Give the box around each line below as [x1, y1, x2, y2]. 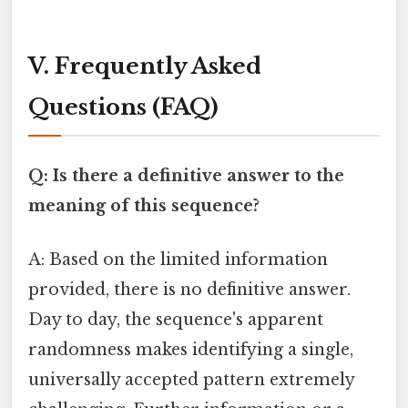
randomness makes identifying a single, [28, 339, 353, 360]
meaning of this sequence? [28, 195, 260, 216]
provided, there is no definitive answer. [28, 279, 351, 300]
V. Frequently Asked [28, 53, 261, 80]
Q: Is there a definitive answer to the [28, 165, 344, 186]
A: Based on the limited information [28, 249, 328, 270]
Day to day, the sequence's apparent [28, 309, 323, 330]
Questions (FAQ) [28, 94, 219, 121]
